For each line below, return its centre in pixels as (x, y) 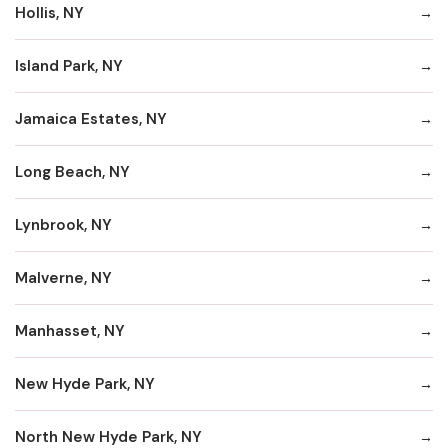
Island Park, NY (69, 65)
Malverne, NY (63, 277)
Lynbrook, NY (63, 224)
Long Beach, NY (72, 171)
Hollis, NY (49, 12)
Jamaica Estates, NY (91, 118)
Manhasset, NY (70, 330)
